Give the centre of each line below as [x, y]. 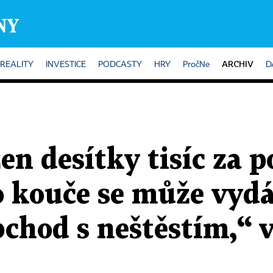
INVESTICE [66, 65]
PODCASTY [120, 65]
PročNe [196, 65]
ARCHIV [238, 64]
